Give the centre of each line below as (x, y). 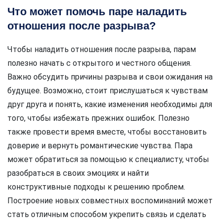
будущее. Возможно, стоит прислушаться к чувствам (108, 90)
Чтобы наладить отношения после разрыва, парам (102, 49)
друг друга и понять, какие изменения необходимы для (110, 104)
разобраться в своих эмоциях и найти (78, 173)
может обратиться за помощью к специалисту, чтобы (108, 159)
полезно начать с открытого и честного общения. (99, 63)
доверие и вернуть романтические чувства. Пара (100, 145)
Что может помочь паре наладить (97, 11)
